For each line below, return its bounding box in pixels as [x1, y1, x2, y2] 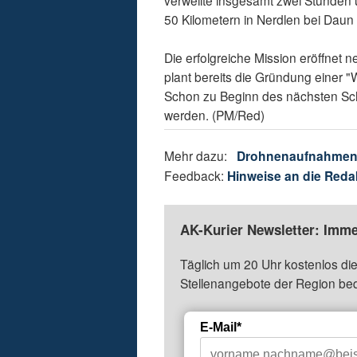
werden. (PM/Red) [164, 106, 265, 124]
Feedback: [164, 167, 228, 185]
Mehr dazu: [164, 147, 237, 165]
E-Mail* [200, 320, 242, 335]
